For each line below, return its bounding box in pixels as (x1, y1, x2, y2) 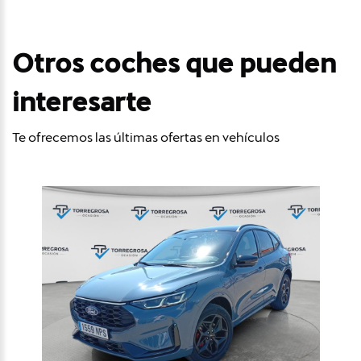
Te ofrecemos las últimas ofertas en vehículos (12, 129, 280, 145)
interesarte (12, 86, 151, 117)
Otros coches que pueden (12, 48, 336, 78)
